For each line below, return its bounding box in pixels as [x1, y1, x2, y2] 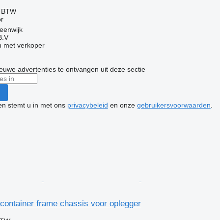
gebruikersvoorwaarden [137, 101, 211, 109]
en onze [108, 101, 137, 109]
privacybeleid [67, 101, 108, 109]
